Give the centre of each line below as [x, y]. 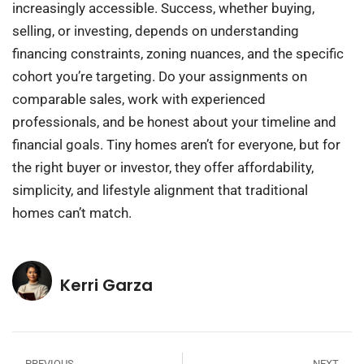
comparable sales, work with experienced [139, 100]
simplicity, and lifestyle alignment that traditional [160, 191]
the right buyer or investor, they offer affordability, [163, 168]
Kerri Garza [106, 285]
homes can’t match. [72, 213]
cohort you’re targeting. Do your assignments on [160, 77]
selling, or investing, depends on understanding [156, 31]
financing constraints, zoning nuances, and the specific [178, 54]
